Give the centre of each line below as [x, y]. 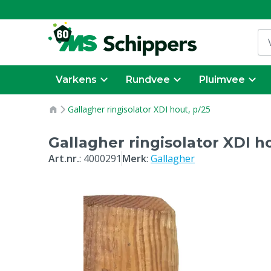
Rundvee [148, 80]
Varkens [76, 80]
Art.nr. [64, 158]
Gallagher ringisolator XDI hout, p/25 [139, 109]
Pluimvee [222, 80]
